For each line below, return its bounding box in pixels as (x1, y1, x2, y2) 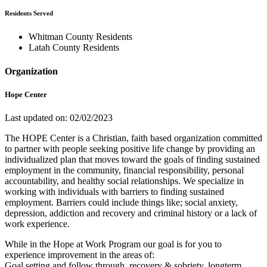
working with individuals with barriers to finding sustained (5, 186, 224, 197)
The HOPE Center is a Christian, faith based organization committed (5, 132, 262, 143)
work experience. (5, 218, 70, 229)
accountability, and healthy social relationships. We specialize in (5, 175, 244, 186)
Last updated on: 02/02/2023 (5, 112, 113, 123)
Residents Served (5, 10, 53, 17)
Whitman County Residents (29, 32, 132, 42)
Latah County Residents (29, 42, 119, 53)
